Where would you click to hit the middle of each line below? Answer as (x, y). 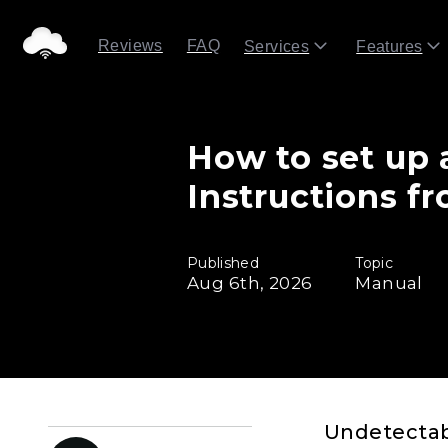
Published (223, 263)
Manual (389, 283)
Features (389, 46)
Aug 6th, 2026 (250, 283)
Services (277, 46)
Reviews (130, 45)
